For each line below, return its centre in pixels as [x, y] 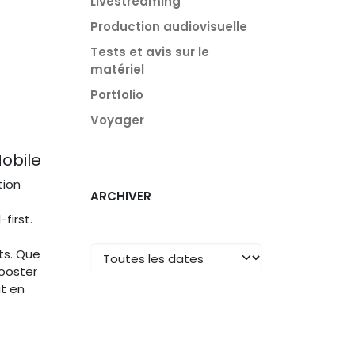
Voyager [117, 120]
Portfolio [116, 94]
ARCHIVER [120, 196]
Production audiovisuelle [168, 26]
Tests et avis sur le [149, 52]
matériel [117, 69]
